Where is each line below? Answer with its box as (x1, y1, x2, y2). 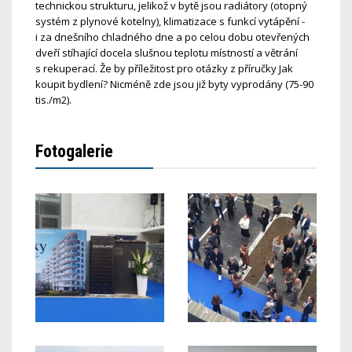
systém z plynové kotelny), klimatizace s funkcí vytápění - (35, 14, 305, 28)
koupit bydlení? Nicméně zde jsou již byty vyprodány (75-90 (35, 77, 313, 91)
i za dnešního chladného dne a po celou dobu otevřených (35, 30, 310, 44)
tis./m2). (35, 93, 71, 107)
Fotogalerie (35, 141, 113, 161)
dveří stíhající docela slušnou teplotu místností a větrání (35, 46, 298, 60)
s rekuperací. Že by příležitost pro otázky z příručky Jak (35, 61, 293, 75)
